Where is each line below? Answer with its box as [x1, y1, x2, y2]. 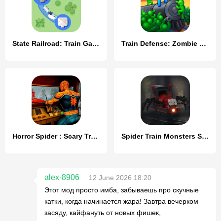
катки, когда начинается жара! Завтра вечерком [44, 197, 198, 205]
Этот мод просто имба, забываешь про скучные [44, 186, 199, 194]
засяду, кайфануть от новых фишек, [44, 209, 161, 217]
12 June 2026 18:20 [89, 174, 151, 182]
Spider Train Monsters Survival [202, 132, 209, 140]
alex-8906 [44, 173, 79, 182]
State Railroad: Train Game [92, 39, 99, 47]
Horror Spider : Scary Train [91, 132, 98, 140]
